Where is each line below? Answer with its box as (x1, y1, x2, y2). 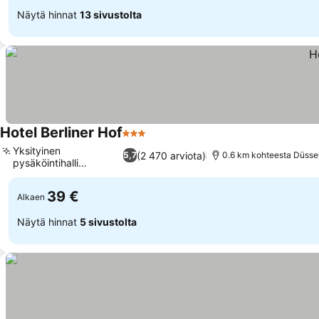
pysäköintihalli (13, 157, 78, 169)
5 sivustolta (80, 215, 137, 228)
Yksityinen (13, 145, 61, 157)
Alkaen (17, 191, 45, 202)
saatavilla (13, 169, 56, 181)
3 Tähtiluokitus (122, 133, 201, 147)
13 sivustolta (80, 8, 142, 21)
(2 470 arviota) (137, 149, 206, 162)
